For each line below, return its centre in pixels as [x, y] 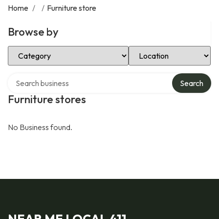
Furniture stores [47, 99]
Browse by [33, 32]
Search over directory [44, 77]
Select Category [35, 49]
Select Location [155, 49]
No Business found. [40, 127]
